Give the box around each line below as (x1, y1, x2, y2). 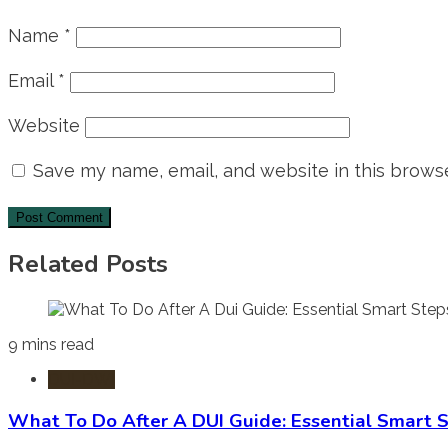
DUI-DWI (48, 370, 115, 390)
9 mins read (8, 335, 94, 355)
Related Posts (8, 248, 168, 281)
